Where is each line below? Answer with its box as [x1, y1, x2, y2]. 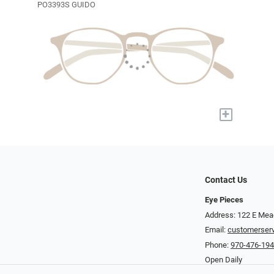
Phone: [204, 240, 231, 250]
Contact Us [204, 174, 247, 185]
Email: [204, 225, 228, 235]
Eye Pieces [204, 194, 243, 204]
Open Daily [204, 255, 242, 265]
